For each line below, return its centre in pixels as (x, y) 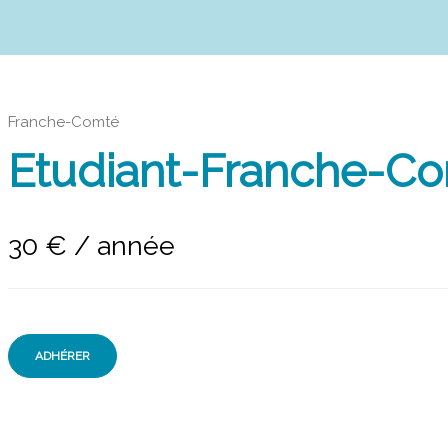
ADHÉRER (62, 356)
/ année (124, 246)
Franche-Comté (63, 121)
